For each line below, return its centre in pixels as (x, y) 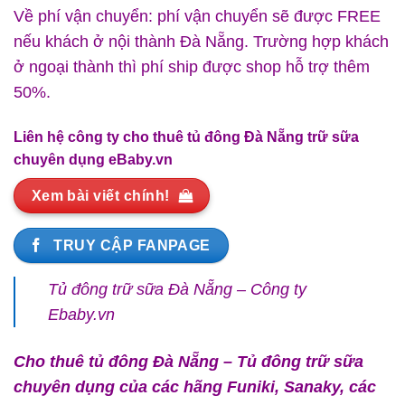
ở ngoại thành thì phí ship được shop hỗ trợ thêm (192, 67)
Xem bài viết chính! (100, 196)
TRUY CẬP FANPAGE (132, 245)
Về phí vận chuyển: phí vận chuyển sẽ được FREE (197, 17)
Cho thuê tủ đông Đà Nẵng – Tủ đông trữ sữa (188, 362)
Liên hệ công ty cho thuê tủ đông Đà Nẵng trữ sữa (186, 137)
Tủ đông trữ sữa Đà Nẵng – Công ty (177, 290)
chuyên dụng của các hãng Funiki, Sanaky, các (195, 387)
